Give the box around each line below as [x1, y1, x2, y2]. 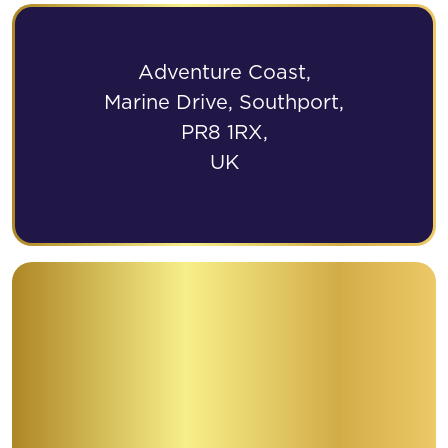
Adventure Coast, [137, 58, 311, 87]
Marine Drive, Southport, [104, 88, 344, 117]
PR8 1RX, [180, 118, 268, 147]
